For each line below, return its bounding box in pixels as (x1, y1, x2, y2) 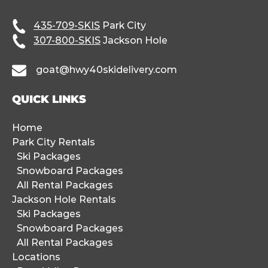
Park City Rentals (12, 136, 95, 148)
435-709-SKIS (33, 20, 100, 31)
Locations (12, 251, 60, 263)
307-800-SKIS (33, 34, 100, 46)
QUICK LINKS (12, 92, 86, 106)
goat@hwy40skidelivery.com (36, 63, 177, 75)
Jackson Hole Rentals (12, 193, 116, 205)
